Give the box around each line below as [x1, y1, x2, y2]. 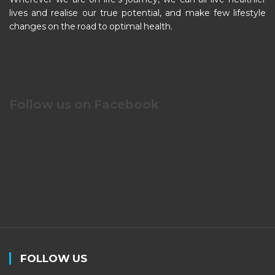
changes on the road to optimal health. [9, 20, 172, 32]
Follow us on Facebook [9, 96, 159, 112]
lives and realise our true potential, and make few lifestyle [9, 7, 266, 18]
